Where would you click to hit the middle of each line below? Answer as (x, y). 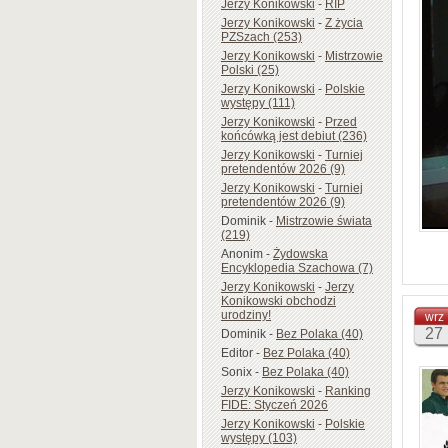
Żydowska (300, 253)
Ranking (348, 390)
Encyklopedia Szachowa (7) (297, 267)
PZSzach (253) (261, 36)
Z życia (344, 22)
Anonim (242, 253)
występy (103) (259, 437)
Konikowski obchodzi (278, 300)
